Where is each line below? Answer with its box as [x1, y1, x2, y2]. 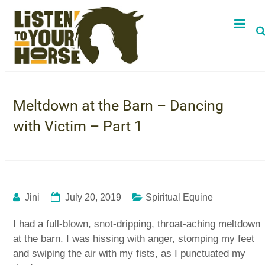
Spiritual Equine [146, 192, 214, 202]
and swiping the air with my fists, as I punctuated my [13, 247, 246, 259]
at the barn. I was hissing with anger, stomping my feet [13, 232, 255, 244]
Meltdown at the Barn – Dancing [13, 96, 224, 114]
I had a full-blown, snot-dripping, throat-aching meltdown [13, 218, 261, 230]
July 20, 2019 [65, 192, 122, 202]
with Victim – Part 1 [13, 117, 143, 135]
